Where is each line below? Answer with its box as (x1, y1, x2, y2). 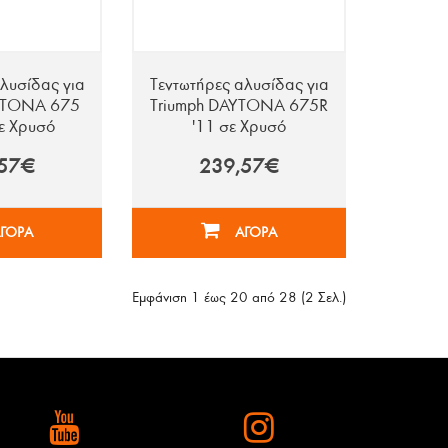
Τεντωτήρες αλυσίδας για (149, 73, 329, 95)
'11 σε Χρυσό (191, 115, 287, 137)
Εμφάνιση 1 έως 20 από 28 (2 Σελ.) (132, 289, 346, 307)
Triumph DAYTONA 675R (150, 94, 329, 116)
